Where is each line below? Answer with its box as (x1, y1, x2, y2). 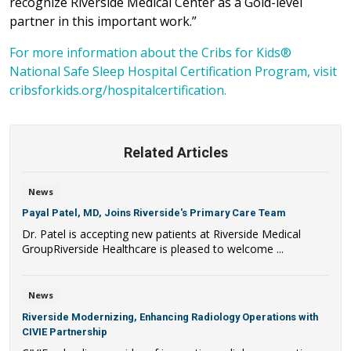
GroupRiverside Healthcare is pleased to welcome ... (22, 241, 284, 257)
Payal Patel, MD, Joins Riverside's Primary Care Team (22, 207, 286, 219)
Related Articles (123, 143, 228, 161)
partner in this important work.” (9, 12, 197, 30)
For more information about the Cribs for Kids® (9, 43, 291, 61)
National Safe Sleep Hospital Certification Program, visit (9, 62, 337, 80)
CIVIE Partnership (22, 325, 107, 338)
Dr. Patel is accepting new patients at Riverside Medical (22, 226, 301, 242)
